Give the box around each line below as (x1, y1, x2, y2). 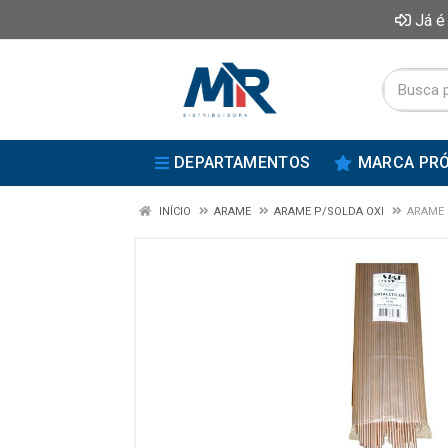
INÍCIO (156, 205, 191, 218)
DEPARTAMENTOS (174, 153, 311, 172)
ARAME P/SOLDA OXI (274, 205, 384, 218)
